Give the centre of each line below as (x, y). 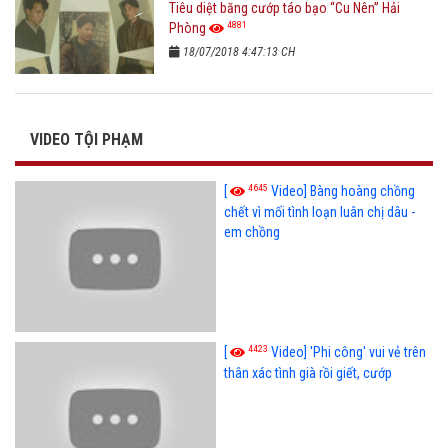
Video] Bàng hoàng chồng (342, 191)
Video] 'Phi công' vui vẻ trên (348, 351)
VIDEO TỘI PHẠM (86, 140)
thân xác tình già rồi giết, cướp (307, 372)
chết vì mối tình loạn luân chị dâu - (319, 212)
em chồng (251, 232)
